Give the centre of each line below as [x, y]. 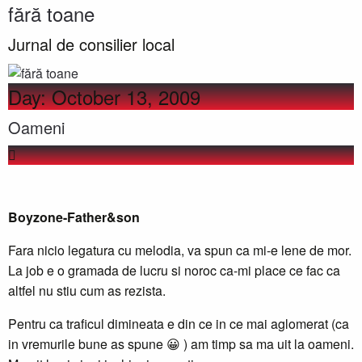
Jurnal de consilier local [91, 44]
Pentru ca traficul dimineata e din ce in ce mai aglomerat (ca [179, 323]
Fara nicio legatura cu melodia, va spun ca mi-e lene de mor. [180, 250]
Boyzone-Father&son [74, 217]
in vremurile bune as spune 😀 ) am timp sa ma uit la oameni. [181, 343]
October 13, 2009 [126, 96]
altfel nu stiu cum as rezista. [87, 290]
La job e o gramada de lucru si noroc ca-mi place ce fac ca [174, 270]
